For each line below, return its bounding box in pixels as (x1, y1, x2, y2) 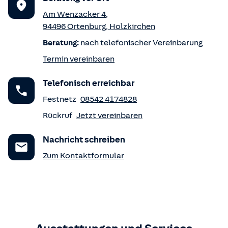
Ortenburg (67, 22, 106, 31)
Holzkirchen (109, 22, 155, 31)
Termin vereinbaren (43, 54, 115, 64)
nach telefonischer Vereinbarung (79, 38, 203, 47)
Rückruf (43, 111, 72, 120)
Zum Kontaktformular (43, 151, 124, 160)
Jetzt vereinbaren (76, 111, 142, 120)
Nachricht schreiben (43, 135, 125, 145)
